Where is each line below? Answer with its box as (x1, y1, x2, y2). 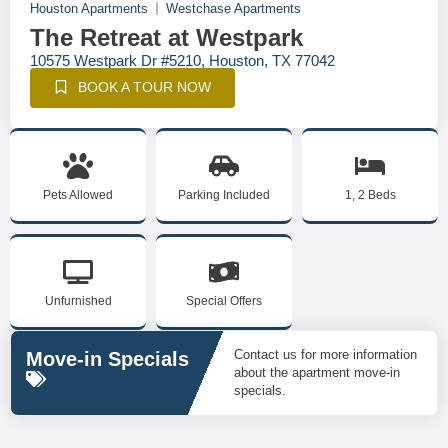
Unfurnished (44, 294, 112, 308)
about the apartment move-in (234, 365, 400, 380)
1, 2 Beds (344, 188, 396, 202)
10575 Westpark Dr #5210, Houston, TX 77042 (30, 52, 335, 69)
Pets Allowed (43, 188, 113, 202)
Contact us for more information (234, 347, 417, 362)
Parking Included (178, 188, 270, 202)
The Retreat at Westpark (30, 24, 303, 51)
